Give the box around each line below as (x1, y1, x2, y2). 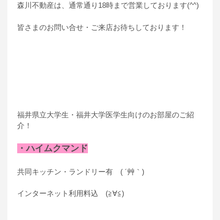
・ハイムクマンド (17, 143, 88, 154)
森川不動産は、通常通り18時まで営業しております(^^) (17, 1, 199, 10)
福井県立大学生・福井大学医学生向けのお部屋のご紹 (17, 110, 194, 119)
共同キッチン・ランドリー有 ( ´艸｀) (17, 167, 144, 176)
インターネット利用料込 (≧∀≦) (17, 189, 124, 198)
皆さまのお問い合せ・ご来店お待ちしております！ (17, 23, 187, 31)
